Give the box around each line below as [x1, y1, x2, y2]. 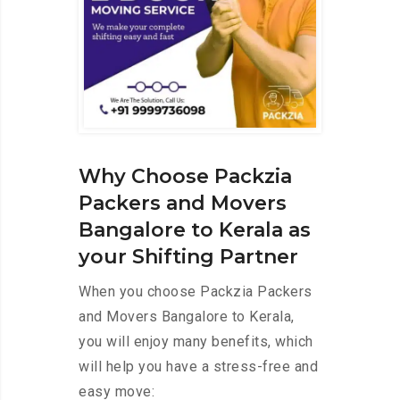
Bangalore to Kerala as [79, 218, 311, 243]
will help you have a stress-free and [79, 358, 318, 376]
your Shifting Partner [79, 245, 298, 270]
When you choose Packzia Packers [79, 283, 312, 301]
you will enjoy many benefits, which [79, 333, 313, 351]
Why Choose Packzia [79, 164, 292, 189]
